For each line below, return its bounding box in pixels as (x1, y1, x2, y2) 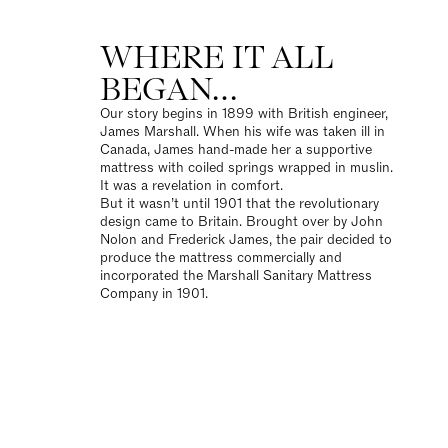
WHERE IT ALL (100, 36, 333, 77)
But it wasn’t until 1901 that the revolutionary (100, 193, 379, 213)
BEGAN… (100, 68, 237, 109)
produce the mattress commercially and (100, 247, 342, 267)
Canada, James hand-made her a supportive (100, 139, 372, 159)
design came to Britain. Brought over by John (100, 211, 383, 231)
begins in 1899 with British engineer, (158, 103, 388, 123)
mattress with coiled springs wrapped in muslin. (100, 157, 393, 177)
